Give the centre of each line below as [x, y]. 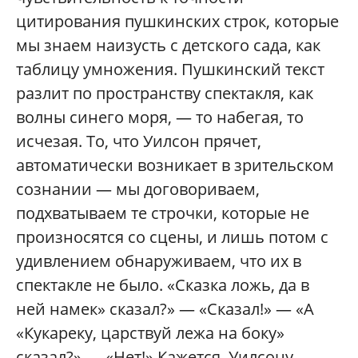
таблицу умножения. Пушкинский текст [170, 69]
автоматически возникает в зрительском [175, 165]
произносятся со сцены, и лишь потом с [172, 237]
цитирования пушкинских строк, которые [177, 21]
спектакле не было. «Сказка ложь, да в [163, 284]
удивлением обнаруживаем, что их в [159, 261]
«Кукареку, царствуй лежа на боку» [150, 332]
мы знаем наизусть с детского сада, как [168, 45]
